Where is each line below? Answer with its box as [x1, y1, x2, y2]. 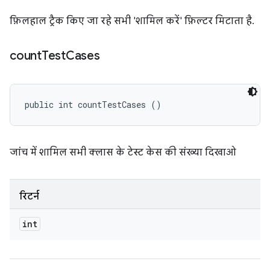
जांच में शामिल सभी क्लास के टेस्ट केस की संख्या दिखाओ [10, 146, 236, 159]
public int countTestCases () [25, 99, 162, 110]
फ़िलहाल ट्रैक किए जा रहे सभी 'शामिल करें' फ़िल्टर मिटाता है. [10, 15, 252, 27]
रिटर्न [19, 190, 39, 202]
